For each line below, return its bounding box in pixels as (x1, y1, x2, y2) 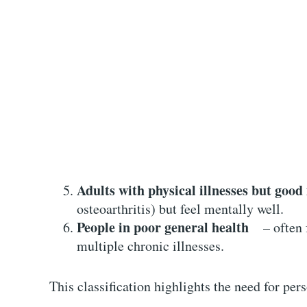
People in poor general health (77, 217, 249, 237)
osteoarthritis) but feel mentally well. (77, 199, 284, 218)
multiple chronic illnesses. (77, 236, 224, 255)
